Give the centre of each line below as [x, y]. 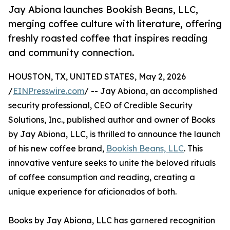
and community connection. [71, 53]
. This [193, 149]
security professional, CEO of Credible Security [100, 106]
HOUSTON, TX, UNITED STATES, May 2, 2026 [97, 77]
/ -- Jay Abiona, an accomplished [151, 91]
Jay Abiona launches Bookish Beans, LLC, [103, 9]
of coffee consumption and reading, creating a [102, 177]
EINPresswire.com [49, 91]
